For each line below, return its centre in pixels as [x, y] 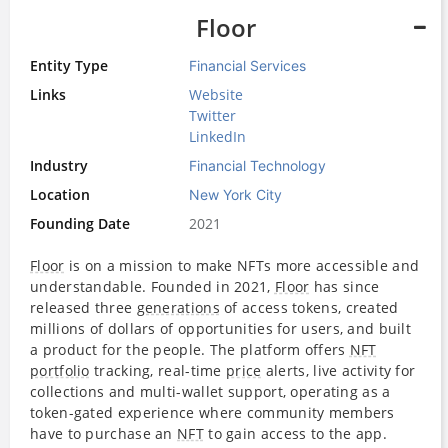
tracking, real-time [158, 370]
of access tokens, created [309, 307]
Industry [59, 165]
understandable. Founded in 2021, [152, 286]
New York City [236, 194]
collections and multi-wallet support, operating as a [210, 391]
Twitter [213, 115]
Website [216, 94]
